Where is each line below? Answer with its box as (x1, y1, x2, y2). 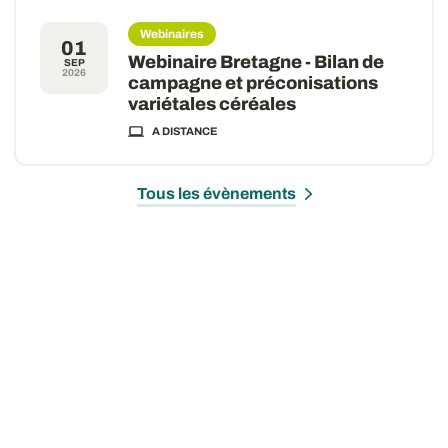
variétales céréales (128, 94, 296, 114)
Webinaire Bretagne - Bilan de (128, 52, 384, 72)
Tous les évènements (136, 185, 296, 202)
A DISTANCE (152, 125, 218, 137)
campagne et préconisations (128, 73, 378, 93)
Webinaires (140, 27, 204, 41)
